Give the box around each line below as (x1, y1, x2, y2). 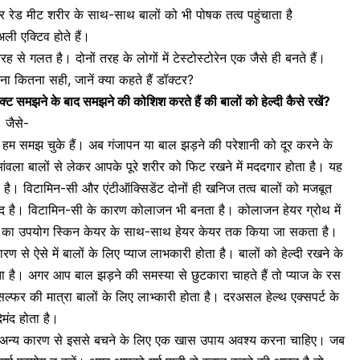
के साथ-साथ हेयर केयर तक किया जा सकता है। (106, 223, 337, 240)
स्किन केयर (53, 223, 106, 240)
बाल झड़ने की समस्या (75, 267, 178, 284)
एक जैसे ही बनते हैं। (227, 50, 325, 67)
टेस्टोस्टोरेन (173, 50, 227, 67)
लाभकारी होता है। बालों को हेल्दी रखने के (146, 245, 343, 262)
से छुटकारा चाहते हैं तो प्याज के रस (178, 267, 341, 284)
